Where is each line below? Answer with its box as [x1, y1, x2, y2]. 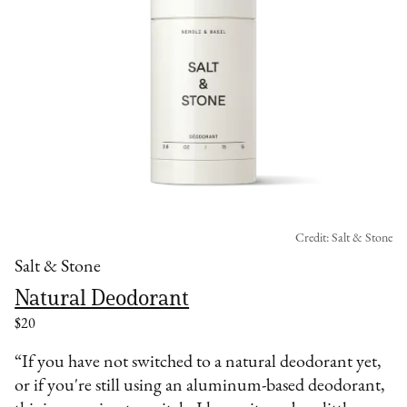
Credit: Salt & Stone [294, 232, 392, 246]
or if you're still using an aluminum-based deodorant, [15, 377, 386, 396]
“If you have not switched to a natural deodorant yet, [15, 353, 382, 372]
